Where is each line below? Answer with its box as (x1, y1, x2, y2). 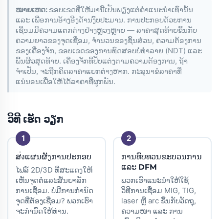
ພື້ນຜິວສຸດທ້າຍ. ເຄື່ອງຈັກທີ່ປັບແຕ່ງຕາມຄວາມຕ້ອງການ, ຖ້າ (16, 56, 188, 66)
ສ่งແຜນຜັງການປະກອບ (16, 152, 91, 161)
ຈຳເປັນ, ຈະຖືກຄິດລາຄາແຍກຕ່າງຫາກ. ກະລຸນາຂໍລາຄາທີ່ (16, 66, 182, 76)
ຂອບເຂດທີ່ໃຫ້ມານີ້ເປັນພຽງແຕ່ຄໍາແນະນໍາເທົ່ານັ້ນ (49, 4, 193, 14)
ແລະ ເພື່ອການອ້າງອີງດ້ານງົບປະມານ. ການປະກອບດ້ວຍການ (16, 15, 192, 24)
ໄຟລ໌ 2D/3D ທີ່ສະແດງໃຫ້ (16, 165, 92, 175)
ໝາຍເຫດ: (16, 4, 49, 14)
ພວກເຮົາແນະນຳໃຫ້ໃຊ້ (121, 175, 189, 185)
